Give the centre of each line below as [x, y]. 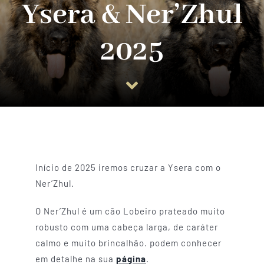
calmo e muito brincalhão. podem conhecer [128, 242]
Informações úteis [58, 110]
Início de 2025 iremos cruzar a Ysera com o [128, 167]
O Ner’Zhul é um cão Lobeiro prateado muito [130, 211]
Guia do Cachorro [56, 33]
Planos [31, 72]
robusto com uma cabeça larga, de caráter [126, 227]
